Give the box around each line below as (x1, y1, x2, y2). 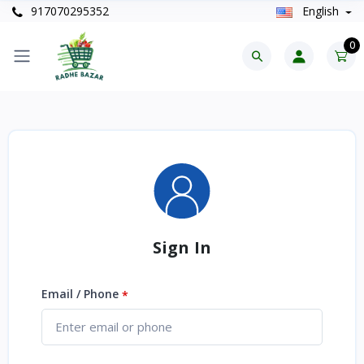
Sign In (152, 236, 212, 259)
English (298, 3, 342, 19)
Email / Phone (41, 286, 122, 302)
